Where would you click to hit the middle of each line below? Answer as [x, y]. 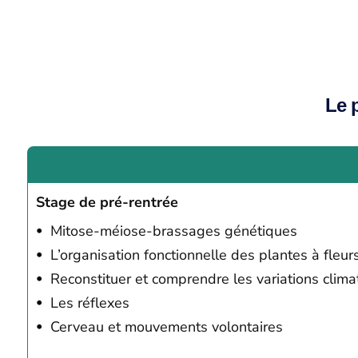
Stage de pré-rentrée [107, 202]
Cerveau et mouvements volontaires [166, 326]
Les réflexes [89, 302]
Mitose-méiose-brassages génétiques [173, 231]
